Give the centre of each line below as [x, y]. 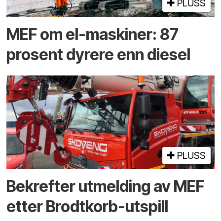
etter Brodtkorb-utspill [88, 207]
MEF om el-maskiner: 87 [93, 34]
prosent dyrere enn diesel [99, 54]
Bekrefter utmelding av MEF [106, 186]
